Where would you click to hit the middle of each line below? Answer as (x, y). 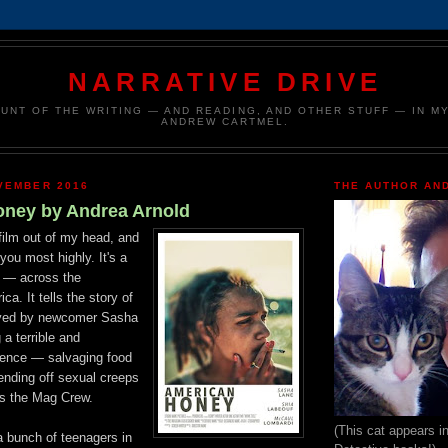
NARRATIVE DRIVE (225, 82)
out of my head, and (79, 238)
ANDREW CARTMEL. (225, 121)
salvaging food (90, 358)
